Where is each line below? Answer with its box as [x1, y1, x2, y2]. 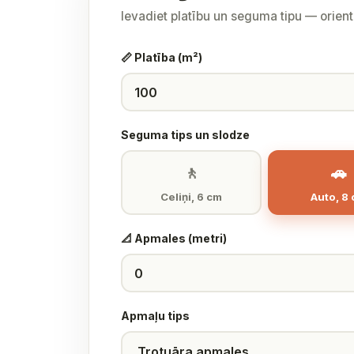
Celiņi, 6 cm [160, 190, 223, 203]
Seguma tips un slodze [121, 128, 250, 141]
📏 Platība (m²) [121, 51, 202, 64]
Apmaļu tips [121, 309, 190, 322]
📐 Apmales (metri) [121, 232, 227, 245]
